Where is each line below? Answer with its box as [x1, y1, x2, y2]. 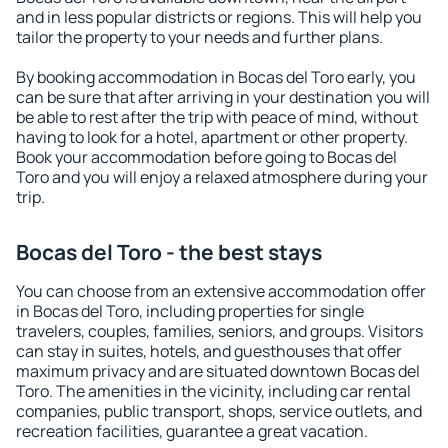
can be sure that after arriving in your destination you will [16, 86, 430, 108]
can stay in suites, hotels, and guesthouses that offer [16, 340, 402, 362]
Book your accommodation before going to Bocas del [16, 146, 397, 168]
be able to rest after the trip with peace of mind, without [16, 106, 418, 128]
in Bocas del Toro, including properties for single [16, 300, 364, 322]
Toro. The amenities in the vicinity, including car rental [16, 380, 411, 402]
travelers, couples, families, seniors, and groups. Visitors [16, 320, 423, 342]
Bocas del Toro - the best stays [16, 238, 322, 266]
